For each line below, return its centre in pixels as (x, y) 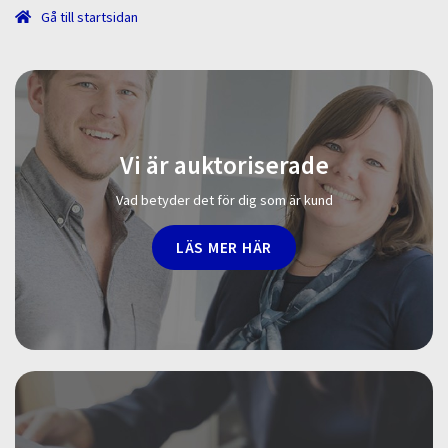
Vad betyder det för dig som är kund (224, 200)
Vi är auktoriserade (224, 165)
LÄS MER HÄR (224, 246)
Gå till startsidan (88, 16)
